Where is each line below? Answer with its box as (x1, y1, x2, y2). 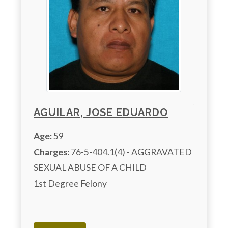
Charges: (34, 147, 69, 158)
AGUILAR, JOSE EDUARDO (34, 106, 168, 119)
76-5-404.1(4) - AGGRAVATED (69, 147, 192, 158)
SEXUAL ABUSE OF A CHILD (34, 162, 147, 174)
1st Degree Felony (34, 178, 107, 189)
